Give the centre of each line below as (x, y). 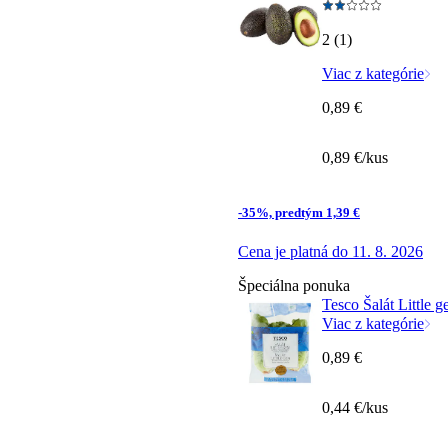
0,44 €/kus (355, 408)
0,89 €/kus (355, 157)
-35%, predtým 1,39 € (299, 212)
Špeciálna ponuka (294, 286)
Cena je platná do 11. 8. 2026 (330, 252)
